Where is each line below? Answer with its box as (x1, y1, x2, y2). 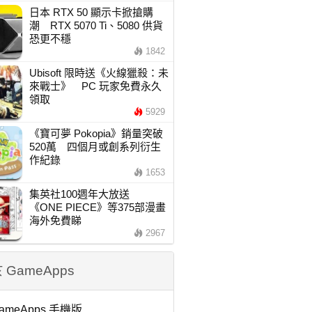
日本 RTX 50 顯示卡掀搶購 (29, 6, 153, 18)
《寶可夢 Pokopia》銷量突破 (29, 127, 163, 139)
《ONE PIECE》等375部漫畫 (29, 201, 166, 213)
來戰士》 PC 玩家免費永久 (29, 80, 162, 92)
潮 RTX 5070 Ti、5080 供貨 (29, 19, 163, 31)
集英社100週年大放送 (29, 188, 140, 200)
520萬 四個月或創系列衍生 (29, 141, 161, 153)
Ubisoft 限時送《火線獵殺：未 (29, 67, 169, 79)
